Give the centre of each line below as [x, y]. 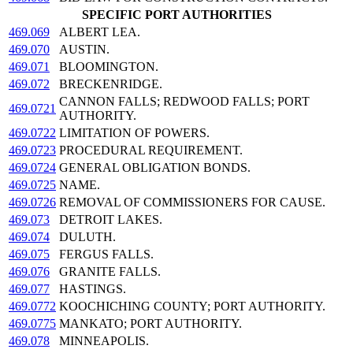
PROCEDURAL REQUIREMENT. [151, 150]
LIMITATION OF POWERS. [134, 133]
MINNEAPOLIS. [104, 341]
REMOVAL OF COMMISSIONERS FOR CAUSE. [192, 203]
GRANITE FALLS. [110, 272]
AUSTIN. [84, 50]
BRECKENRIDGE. [111, 84]
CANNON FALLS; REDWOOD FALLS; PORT [184, 102]
